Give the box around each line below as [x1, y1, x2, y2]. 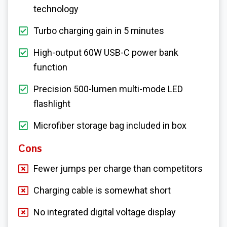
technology [33, 4, 79, 15]
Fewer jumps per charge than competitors [33, 163, 203, 174]
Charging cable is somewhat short [33, 185, 171, 196]
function [33, 62, 67, 73]
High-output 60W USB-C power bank [33, 47, 178, 58]
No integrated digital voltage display [33, 207, 176, 218]
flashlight [33, 98, 70, 109]
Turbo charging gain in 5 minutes [33, 25, 164, 36]
